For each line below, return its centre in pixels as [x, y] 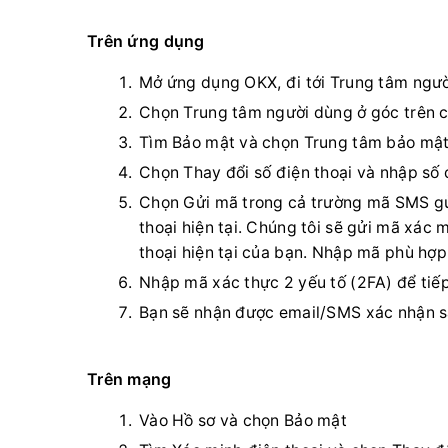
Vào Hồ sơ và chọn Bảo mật [243, 420]
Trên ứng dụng [146, 41]
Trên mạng [129, 379]
